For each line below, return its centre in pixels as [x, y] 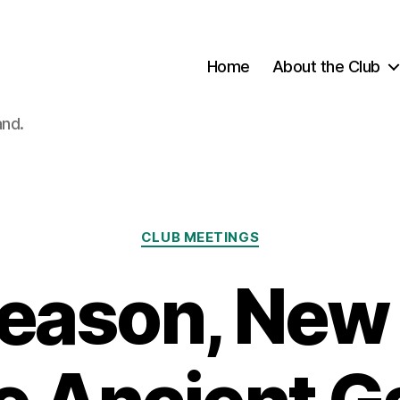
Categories [239, 229]
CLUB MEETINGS [200, 237]
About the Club [326, 66]
